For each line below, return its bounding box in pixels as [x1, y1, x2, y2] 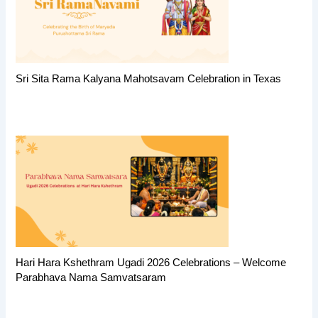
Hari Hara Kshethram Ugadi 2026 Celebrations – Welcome [16, 256, 287, 268]
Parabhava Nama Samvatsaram [16, 271, 167, 283]
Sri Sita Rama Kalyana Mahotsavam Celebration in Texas [16, 72, 282, 84]
